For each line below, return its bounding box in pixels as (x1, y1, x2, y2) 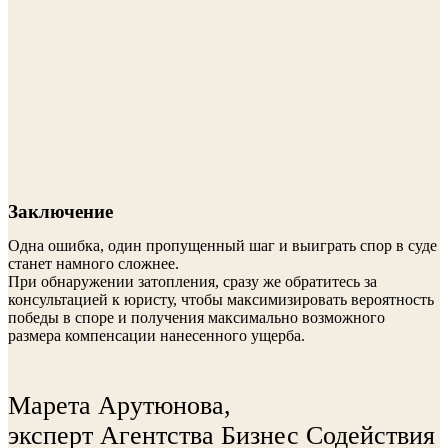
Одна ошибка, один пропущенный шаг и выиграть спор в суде (8, 237, 437, 254)
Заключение (8, 201, 113, 222)
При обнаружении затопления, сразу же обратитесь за (8, 273, 377, 290)
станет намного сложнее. (8, 255, 179, 272)
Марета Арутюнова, (8, 391, 231, 420)
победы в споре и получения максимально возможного (8, 309, 385, 326)
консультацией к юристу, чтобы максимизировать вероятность (8, 291, 434, 308)
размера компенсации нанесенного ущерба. (8, 327, 305, 344)
